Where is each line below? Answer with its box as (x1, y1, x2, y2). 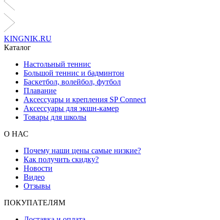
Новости (24, 164, 53, 172)
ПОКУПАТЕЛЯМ (4, 198, 65, 207)
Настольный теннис (24, 59, 91, 68)
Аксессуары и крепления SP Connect (24, 95, 146, 104)
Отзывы (24, 181, 51, 190)
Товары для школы (24, 112, 86, 121)
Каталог (4, 43, 31, 52)
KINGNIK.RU (4, 34, 52, 43)
